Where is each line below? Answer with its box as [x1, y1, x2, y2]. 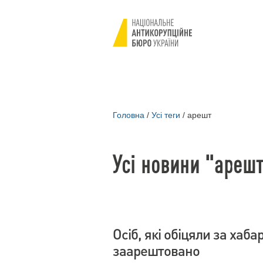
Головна [113, 110, 144, 120]
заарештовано [113, 241, 200, 259]
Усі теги [151, 110, 180, 120]
